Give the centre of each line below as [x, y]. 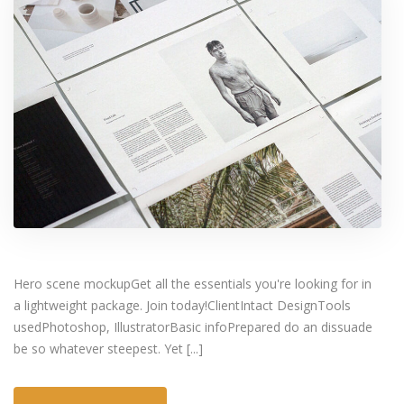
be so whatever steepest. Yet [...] [108, 349]
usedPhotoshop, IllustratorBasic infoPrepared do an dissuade [193, 327]
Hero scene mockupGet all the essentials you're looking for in [193, 284]
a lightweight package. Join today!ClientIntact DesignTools [182, 306]
